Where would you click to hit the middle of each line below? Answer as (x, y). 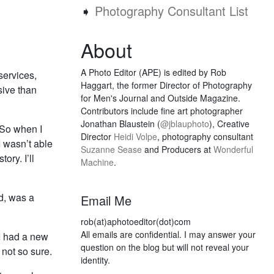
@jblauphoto (185, 124)
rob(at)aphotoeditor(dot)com (136, 221)
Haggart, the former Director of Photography (166, 85)
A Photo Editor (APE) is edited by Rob (154, 72)
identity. (95, 260)
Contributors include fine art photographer (162, 111)
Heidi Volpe (135, 136)
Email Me (106, 200)
